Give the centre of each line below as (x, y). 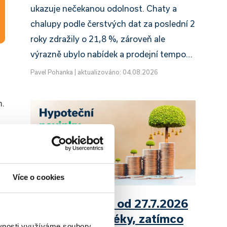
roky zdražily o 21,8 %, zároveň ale (98, 39)
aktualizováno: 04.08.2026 (118, 72)
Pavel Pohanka (52, 72)
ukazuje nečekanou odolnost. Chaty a (104, 8)
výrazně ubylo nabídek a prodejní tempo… (111, 54)
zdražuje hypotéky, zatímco (107, 219)
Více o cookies (39, 177)
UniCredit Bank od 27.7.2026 (109, 203)
